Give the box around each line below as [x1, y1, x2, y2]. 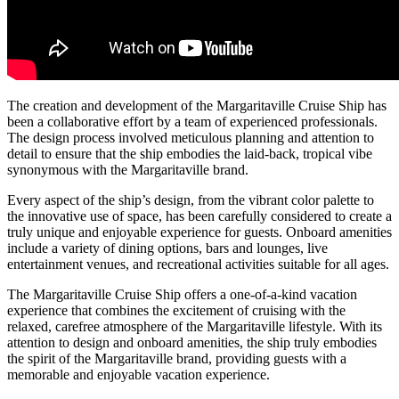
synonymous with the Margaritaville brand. [7, 161, 248, 177]
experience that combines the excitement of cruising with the [7, 302, 346, 318]
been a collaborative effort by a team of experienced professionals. [7, 113, 378, 129]
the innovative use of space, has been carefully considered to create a [7, 208, 392, 224]
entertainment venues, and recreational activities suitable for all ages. [7, 256, 389, 272]
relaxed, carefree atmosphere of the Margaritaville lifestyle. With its [7, 318, 382, 334]
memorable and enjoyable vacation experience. [7, 366, 270, 382]
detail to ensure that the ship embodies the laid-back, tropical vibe [7, 145, 372, 161]
